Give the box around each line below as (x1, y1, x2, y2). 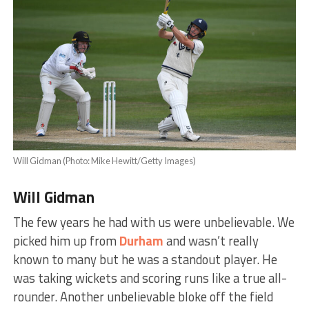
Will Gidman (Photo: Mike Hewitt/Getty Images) (12, 155, 196, 167)
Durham (119, 231, 163, 251)
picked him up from (12, 231, 119, 251)
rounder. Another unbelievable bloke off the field (12, 287, 273, 307)
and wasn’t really (163, 231, 259, 251)
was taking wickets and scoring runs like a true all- (12, 268, 287, 288)
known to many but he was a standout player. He (12, 250, 277, 270)
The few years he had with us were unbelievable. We (12, 212, 295, 232)
